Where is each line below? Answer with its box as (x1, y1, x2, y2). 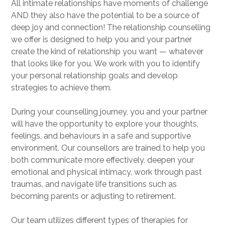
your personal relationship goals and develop (11, 71, 178, 80)
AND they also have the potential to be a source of (11, 11, 199, 20)
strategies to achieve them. (11, 83, 111, 92)
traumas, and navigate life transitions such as (11, 179, 177, 189)
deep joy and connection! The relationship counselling (11, 23, 210, 32)
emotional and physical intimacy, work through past (11, 167, 202, 177)
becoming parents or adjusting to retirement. (11, 191, 176, 201)
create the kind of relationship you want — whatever (11, 47, 203, 56)
